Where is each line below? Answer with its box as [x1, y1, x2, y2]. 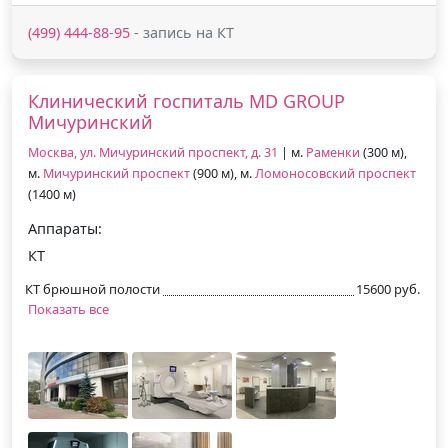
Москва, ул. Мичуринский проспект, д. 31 [28, 143, 278, 161]
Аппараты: [28, 218, 102, 238]
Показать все [28, 299, 109, 318]
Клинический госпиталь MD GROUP [28, 88, 345, 113]
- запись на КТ [130, 22, 234, 42]
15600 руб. [356, 279, 420, 298]
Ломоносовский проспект [255, 164, 416, 182]
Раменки [306, 143, 360, 161]
